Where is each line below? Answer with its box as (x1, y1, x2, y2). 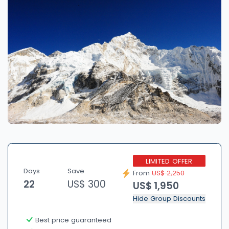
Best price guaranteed (35, 215, 111, 225)
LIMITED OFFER (146, 156, 193, 167)
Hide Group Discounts (133, 194, 205, 204)
